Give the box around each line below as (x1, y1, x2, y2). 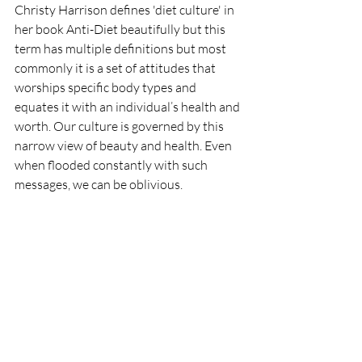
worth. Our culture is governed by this (15, 117, 226, 134)
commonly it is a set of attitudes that (15, 59, 218, 76)
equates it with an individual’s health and (15, 98, 242, 115)
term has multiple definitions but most (15, 40, 229, 57)
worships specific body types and (15, 78, 199, 95)
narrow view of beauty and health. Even (15, 137, 234, 154)
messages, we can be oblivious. (15, 175, 185, 192)
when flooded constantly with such (15, 156, 210, 173)
